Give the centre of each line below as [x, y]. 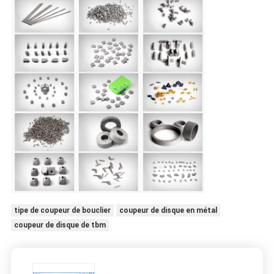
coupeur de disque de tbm [60, 225]
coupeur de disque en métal [168, 210]
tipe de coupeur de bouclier [62, 210]
